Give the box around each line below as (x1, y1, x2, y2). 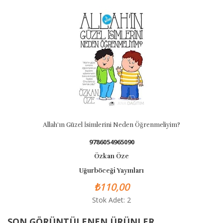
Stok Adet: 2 (92, 195, 131, 205)
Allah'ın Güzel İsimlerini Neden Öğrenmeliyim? (43, 121, 180, 129)
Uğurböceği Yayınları (79, 167, 144, 175)
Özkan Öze (94, 152, 129, 160)
